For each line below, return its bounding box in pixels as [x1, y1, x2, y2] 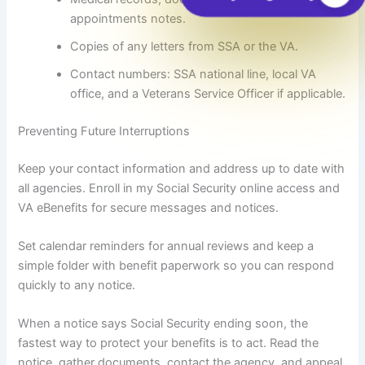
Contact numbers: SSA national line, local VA [70, 66, 317, 81]
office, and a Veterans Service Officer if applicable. [70, 86, 346, 101]
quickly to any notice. [18, 277, 136, 292]
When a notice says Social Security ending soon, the [18, 316, 309, 332]
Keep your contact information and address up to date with [18, 161, 345, 176]
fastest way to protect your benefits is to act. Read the [18, 336, 319, 351]
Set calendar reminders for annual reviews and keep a [18, 238, 314, 253]
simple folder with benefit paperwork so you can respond [18, 257, 335, 273]
